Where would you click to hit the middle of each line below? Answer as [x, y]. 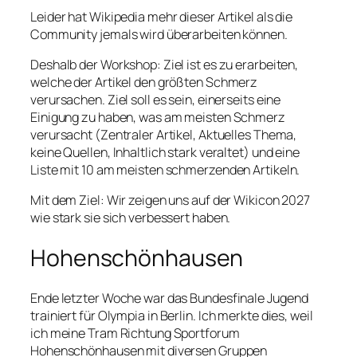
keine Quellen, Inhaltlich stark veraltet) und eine [165, 152]
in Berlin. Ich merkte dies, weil [229, 316]
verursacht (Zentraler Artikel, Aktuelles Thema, [164, 134]
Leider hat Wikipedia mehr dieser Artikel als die [162, 16]
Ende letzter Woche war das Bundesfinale [149, 298]
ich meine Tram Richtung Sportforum [135, 333]
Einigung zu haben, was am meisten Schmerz [158, 117]
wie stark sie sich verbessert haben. [131, 218]
